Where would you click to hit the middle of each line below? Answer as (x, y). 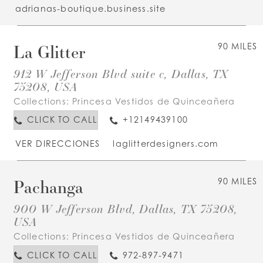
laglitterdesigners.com (166, 144)
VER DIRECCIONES (58, 144)
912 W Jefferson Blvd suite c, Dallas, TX (121, 73)
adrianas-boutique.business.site (90, 9)
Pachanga (48, 186)
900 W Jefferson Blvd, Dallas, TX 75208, (125, 209)
